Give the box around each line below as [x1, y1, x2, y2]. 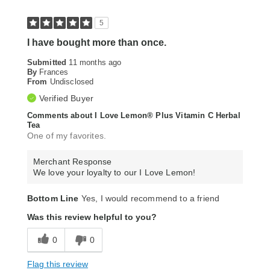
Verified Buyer [39, 93, 94, 104]
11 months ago [69, 58, 122, 67]
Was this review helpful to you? [27, 212, 157, 222]
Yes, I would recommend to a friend [78, 193, 220, 204]
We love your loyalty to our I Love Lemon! [33, 168, 196, 178]
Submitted [27, 58, 69, 67]
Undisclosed [49, 77, 94, 87]
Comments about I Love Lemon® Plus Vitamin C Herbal [27, 111, 240, 121]
